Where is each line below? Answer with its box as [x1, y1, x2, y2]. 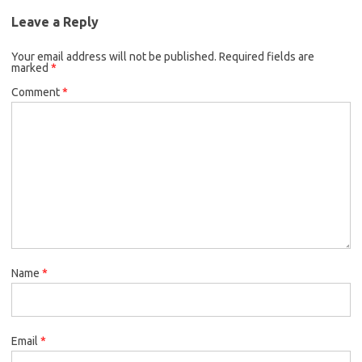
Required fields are [219, 50, 314, 64]
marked [11, 61, 51, 75]
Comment [11, 86, 62, 99]
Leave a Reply [11, 15, 99, 30]
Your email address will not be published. [11, 50, 217, 64]
